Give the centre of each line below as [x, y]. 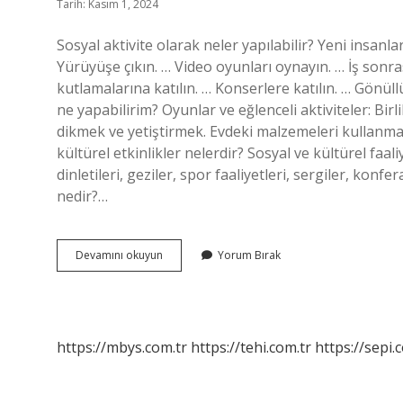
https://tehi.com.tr [251, 347]
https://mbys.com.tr [122, 347]
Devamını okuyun [119, 255]
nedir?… [82, 196]
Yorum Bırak [249, 255]
